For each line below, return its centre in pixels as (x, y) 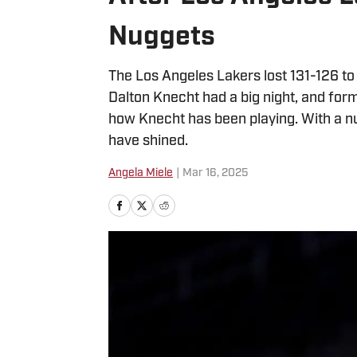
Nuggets (162, 38)
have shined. (148, 141)
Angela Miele (141, 173)
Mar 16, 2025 (215, 173)
